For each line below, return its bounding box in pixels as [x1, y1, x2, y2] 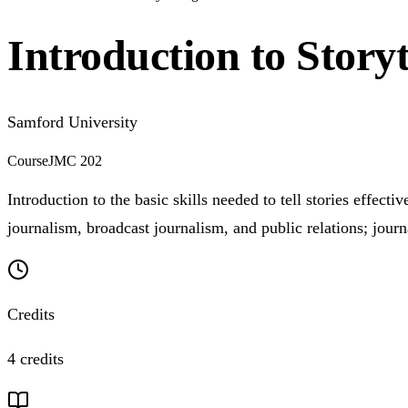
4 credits [7, 350, 64, 369]
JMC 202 [48, 153, 102, 169]
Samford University [7, 113, 138, 132]
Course [7, 153, 48, 169]
